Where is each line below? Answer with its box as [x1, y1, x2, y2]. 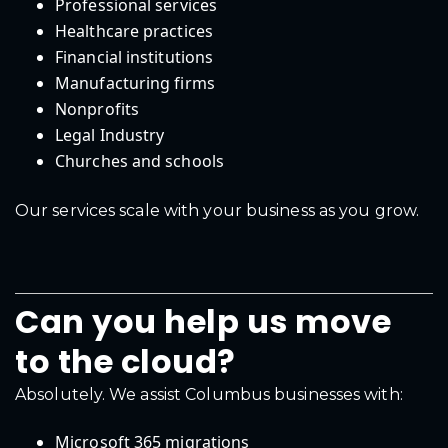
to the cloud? [15, 339, 236, 385]
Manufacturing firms [55, 72, 215, 95]
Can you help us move [15, 299, 391, 345]
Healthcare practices [55, 20, 213, 43]
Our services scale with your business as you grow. [15, 201, 419, 221]
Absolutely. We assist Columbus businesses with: [15, 385, 403, 405]
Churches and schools [55, 150, 224, 173]
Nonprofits [55, 98, 139, 121]
